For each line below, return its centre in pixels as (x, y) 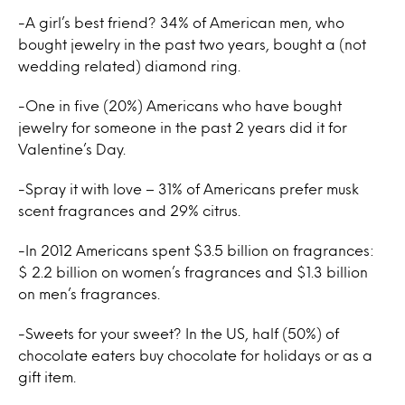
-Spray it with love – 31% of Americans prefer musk (188, 188)
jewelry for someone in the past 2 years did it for (183, 127)
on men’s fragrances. (89, 293)
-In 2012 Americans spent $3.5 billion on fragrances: (196, 250)
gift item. (47, 377)
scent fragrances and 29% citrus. (129, 210)
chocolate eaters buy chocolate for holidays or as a (195, 355)
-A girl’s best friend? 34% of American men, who (181, 22)
